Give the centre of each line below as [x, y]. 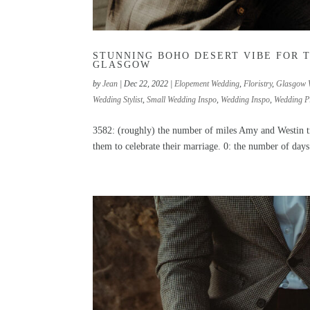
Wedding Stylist [118, 100]
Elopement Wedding [207, 84]
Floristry [258, 84]
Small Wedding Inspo [182, 100]
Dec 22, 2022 [146, 84]
